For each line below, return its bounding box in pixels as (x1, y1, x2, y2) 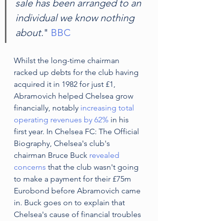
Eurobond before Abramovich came (14, 186, 143, 195)
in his (109, 115, 131, 124)
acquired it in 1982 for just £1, (14, 79, 117, 89)
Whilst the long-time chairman (14, 56, 121, 65)
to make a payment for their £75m (14, 174, 133, 184)
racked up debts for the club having (14, 68, 141, 77)
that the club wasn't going (46, 162, 141, 172)
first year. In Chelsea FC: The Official (14, 127, 141, 136)
